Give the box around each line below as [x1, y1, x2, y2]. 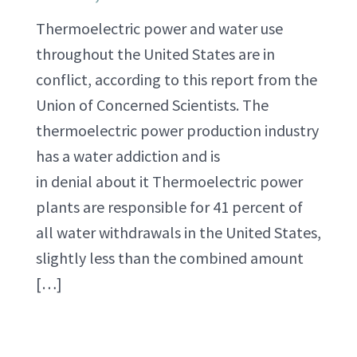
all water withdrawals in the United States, [36, 222, 321, 242]
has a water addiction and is [36, 146, 220, 166]
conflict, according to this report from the [36, 69, 317, 89]
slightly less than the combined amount [36, 248, 304, 268]
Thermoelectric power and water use [36, 18, 283, 38]
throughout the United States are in [36, 44, 275, 64]
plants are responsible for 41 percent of [36, 197, 303, 217]
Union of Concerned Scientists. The [36, 95, 269, 115]
